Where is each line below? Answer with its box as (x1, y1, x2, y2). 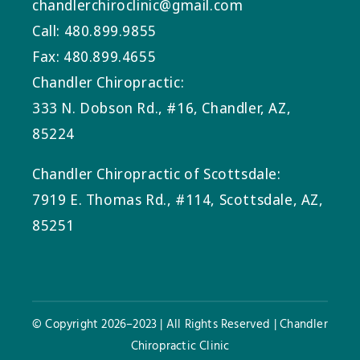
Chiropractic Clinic (130, 336, 230, 356)
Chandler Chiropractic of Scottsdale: (32, 163, 281, 183)
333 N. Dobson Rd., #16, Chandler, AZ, (32, 97, 292, 117)
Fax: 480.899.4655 (32, 46, 157, 66)
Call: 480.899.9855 (32, 20, 157, 40)
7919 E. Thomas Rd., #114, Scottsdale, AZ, (32, 189, 324, 209)
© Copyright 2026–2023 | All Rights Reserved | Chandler (32, 314, 328, 334)
